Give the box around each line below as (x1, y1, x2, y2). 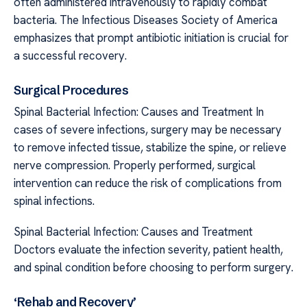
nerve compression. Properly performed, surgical (14, 158, 256, 173)
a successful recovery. (14, 47, 127, 63)
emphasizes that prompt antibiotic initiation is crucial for (14, 29, 288, 45)
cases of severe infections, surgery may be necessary (14, 122, 282, 138)
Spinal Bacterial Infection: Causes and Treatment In (14, 104, 264, 120)
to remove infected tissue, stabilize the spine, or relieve (14, 140, 286, 156)
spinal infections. (14, 193, 95, 209)
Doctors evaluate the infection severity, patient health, (14, 241, 283, 257)
